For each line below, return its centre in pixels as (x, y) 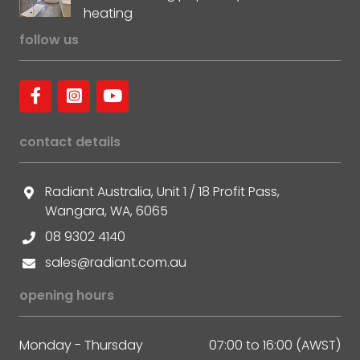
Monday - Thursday (81, 345)
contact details (70, 141)
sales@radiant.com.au (116, 262)
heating (108, 13)
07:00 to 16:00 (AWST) (275, 345)
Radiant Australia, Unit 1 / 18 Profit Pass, (162, 191)
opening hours (67, 295)
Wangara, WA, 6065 (106, 211)
